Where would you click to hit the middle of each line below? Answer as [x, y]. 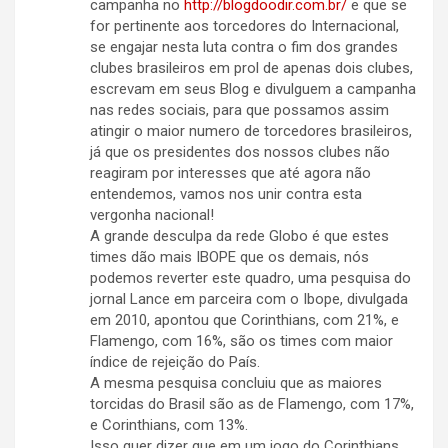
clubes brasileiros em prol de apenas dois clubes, [251, 68]
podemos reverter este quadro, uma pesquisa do [250, 278]
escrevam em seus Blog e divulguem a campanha [253, 89]
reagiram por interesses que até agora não [230, 173]
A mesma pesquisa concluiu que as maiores [236, 383]
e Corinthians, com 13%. [169, 425]
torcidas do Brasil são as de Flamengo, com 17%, [252, 404]
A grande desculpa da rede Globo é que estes [239, 236]
